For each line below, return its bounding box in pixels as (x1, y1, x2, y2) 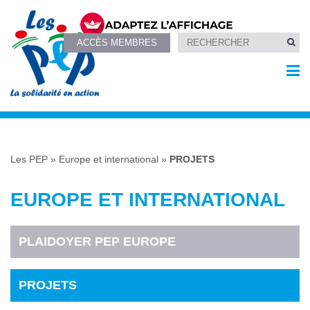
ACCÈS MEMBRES (77, 37, 158, 48)
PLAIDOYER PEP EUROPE (19, 234, 176, 248)
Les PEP (10, 154, 48, 165)
